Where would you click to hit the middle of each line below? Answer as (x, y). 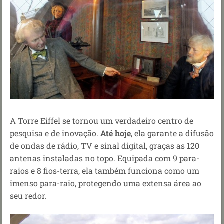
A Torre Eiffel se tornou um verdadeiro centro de (102, 120)
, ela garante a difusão (172, 133)
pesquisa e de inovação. (55, 133)
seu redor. (28, 195)
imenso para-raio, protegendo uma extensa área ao (106, 183)
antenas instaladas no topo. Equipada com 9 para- (105, 158)
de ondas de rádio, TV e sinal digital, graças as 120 (105, 145)
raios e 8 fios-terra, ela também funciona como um (105, 170)
